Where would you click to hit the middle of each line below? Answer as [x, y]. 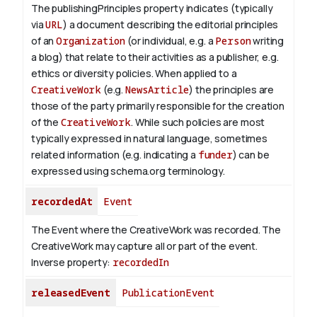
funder [215, 155]
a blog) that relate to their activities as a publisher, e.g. [155, 57]
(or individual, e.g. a [171, 41]
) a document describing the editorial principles [171, 25]
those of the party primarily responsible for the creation [158, 106]
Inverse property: [72, 263]
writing [267, 41]
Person [233, 41]
